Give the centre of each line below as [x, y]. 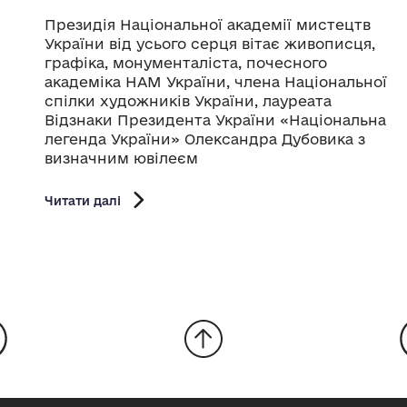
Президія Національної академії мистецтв [208, 24]
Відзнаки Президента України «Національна [215, 119]
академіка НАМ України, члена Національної [216, 81]
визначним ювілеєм [121, 158]
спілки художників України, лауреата [188, 100]
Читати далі [83, 200]
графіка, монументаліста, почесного [186, 62]
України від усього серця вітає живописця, [210, 43]
